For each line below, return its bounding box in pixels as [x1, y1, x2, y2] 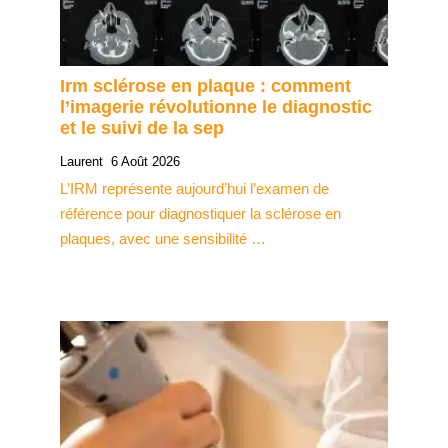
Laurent [60, 153, 103, 169]
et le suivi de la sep [60, 117, 224, 138]
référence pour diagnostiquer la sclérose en [60, 204, 341, 222]
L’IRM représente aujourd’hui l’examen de [60, 179, 329, 197]
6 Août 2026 [111, 153, 180, 169]
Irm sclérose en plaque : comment [60, 75, 351, 96]
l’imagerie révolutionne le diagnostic [60, 96, 372, 117]
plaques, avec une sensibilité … [60, 229, 266, 247]
